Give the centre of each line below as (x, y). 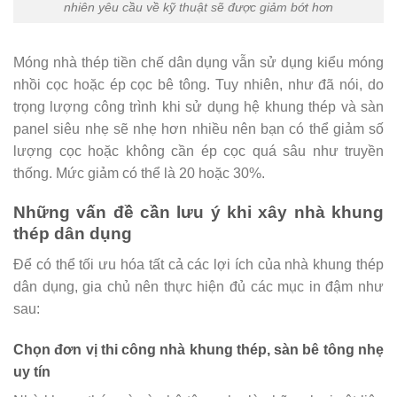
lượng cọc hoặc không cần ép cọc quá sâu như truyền (198, 151)
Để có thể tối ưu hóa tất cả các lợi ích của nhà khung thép (198, 264)
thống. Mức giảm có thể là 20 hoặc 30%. (139, 173)
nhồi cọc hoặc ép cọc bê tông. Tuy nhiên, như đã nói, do (198, 84)
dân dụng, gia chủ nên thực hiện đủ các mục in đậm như (198, 286)
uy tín (32, 371)
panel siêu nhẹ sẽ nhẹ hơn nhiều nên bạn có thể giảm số (198, 128)
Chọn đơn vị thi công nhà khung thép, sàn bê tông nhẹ (198, 349)
